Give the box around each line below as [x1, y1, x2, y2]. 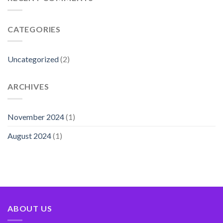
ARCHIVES [7, 82, 49, 92]
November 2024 [7, 111, 64, 121]
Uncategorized [7, 54, 59, 64]
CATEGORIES [7, 24, 61, 34]
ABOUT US [7, 203, 52, 213]
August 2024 [7, 130, 51, 140]
